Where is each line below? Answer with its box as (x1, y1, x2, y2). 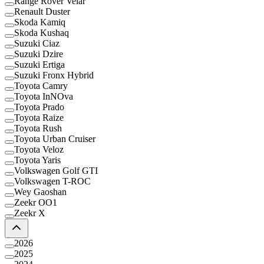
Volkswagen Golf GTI (14, 165, 98, 176)
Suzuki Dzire (14, 48, 63, 59)
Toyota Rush (14, 123, 62, 133)
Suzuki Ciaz (14, 38, 60, 48)
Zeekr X (14, 207, 45, 218)
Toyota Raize (14, 112, 64, 123)
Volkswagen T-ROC (14, 176, 91, 186)
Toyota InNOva (14, 91, 73, 101)
